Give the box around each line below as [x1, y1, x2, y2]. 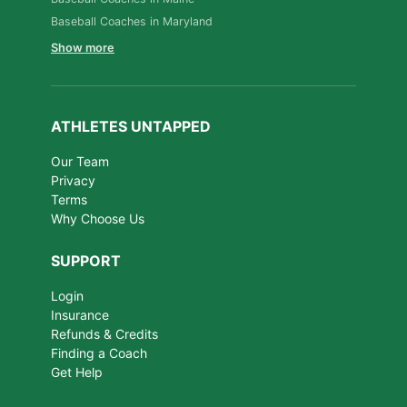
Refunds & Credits [51, 325, 158, 342]
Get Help [51, 363, 103, 380]
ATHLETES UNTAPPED [51, 116, 211, 135]
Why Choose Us [51, 210, 144, 226]
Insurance [51, 306, 109, 323]
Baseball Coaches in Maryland [51, 14, 213, 28]
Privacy [51, 172, 95, 188]
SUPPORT [51, 251, 121, 270]
